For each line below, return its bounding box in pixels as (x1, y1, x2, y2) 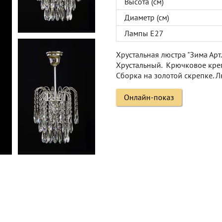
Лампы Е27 (124, 28, 164, 38)
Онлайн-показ (124, 92, 174, 102)
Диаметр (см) (124, 12, 169, 22)
